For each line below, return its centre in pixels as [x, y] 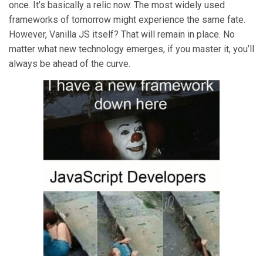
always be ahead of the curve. [70, 64]
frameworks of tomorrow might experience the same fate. [127, 20]
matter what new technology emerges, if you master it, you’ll [131, 49]
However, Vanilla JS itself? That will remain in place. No [122, 35]
